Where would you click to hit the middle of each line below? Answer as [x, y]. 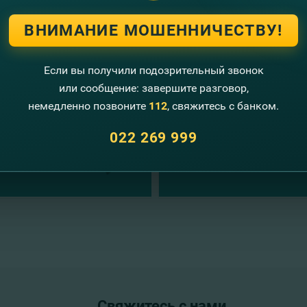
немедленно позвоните [88, 106]
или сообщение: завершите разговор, [153, 88]
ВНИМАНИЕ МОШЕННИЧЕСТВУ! [153, 30]
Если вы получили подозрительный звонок [153, 70]
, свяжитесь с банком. [223, 106]
